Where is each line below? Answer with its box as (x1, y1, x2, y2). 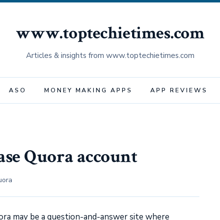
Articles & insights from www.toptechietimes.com (26, 50, 194, 60)
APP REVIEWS (150, 86, 208, 94)
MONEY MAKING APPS (44, 86, 133, 94)
